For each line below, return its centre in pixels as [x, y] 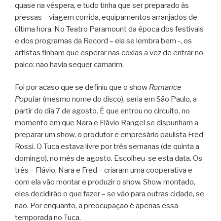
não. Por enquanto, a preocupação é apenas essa [96, 206]
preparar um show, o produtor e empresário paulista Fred [109, 135]
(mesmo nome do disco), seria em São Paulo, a [119, 99]
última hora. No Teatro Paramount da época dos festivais [109, 29]
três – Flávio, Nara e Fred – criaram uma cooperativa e [104, 170]
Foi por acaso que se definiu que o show [82, 88]
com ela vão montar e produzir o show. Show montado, [105, 182]
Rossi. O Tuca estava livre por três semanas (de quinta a [107, 147]
